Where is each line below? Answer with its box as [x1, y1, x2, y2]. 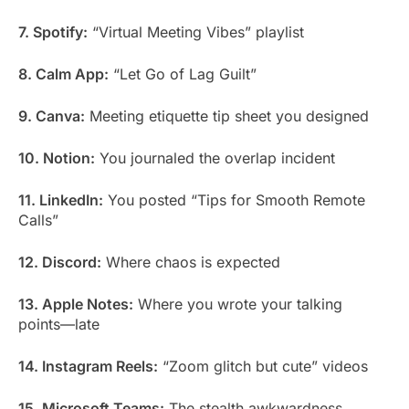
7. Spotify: [18, 23, 88, 42]
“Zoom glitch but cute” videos [158, 357, 368, 376]
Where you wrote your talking [133, 295, 342, 314]
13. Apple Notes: [18, 295, 133, 314]
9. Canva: [18, 107, 85, 126]
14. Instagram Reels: [18, 357, 158, 376]
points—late [18, 315, 100, 334]
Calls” [18, 211, 58, 230]
